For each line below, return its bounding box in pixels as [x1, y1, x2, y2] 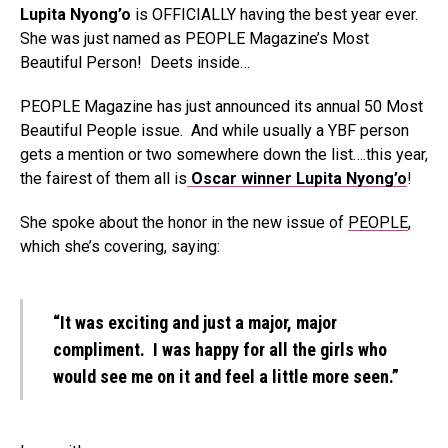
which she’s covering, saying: [20, 237, 220, 256]
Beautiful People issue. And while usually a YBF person [20, 121, 409, 140]
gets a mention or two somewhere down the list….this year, [20, 145, 428, 164]
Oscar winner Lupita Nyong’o [187, 169, 407, 188]
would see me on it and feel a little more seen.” [53, 366, 399, 387]
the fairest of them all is [20, 169, 187, 188]
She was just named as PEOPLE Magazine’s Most [20, 29, 369, 48]
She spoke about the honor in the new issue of [20, 213, 348, 232]
